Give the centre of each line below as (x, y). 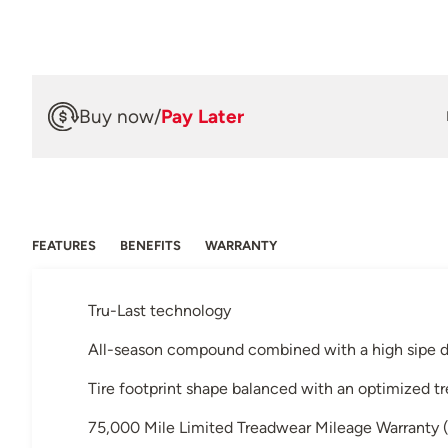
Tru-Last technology (159, 311)
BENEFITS (150, 246)
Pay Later (202, 116)
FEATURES (64, 246)
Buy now (116, 116)
